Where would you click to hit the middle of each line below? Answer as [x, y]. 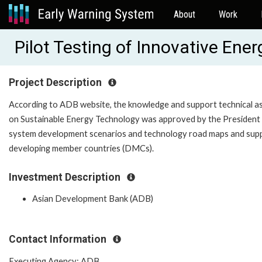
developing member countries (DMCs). [82, 148]
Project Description [56, 82]
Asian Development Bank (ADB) [93, 199]
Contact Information [59, 239]
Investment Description [66, 177]
